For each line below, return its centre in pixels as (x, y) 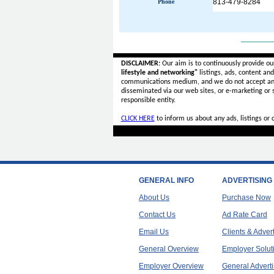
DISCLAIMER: (140, 64)
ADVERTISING (247, 180)
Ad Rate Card (245, 215)
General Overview (169, 249)
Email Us (154, 232)
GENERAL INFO (166, 180)
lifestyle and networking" (159, 73)
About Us (154, 198)
